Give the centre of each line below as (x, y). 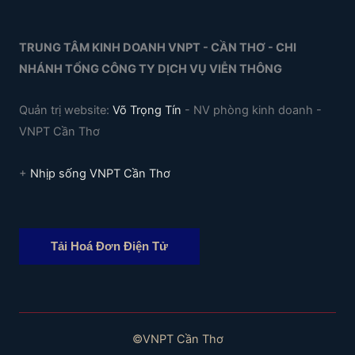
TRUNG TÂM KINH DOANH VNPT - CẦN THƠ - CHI (158, 47)
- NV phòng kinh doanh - (252, 111)
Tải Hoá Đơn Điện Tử (109, 246)
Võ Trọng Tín (147, 111)
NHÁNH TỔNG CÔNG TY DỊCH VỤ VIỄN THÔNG (151, 69)
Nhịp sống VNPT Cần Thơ (99, 173)
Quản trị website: (66, 111)
